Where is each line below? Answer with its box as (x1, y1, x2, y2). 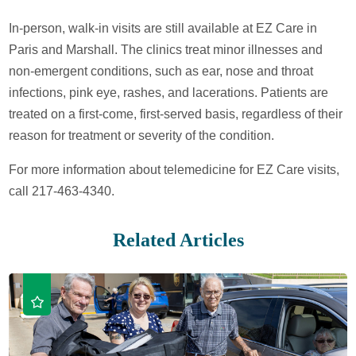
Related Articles (112, 229, 244, 250)
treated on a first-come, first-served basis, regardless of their (9, 107, 343, 122)
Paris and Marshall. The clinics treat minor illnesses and (9, 43, 323, 57)
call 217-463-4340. (9, 184, 115, 198)
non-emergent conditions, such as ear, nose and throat (9, 64, 314, 79)
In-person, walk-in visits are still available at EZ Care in (9, 21, 318, 36)
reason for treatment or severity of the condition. (9, 129, 275, 143)
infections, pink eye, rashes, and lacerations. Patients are (9, 86, 329, 100)
